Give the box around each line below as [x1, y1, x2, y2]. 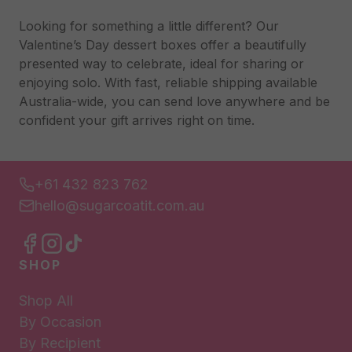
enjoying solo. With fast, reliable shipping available [19, 75, 317, 90]
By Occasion [19, 313, 101, 330]
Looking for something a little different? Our [19, 18, 279, 34]
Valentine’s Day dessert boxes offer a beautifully [19, 37, 306, 53]
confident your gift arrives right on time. [19, 112, 255, 128]
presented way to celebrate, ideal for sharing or [19, 56, 304, 71]
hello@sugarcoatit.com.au [35, 197, 204, 214]
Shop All [19, 292, 73, 309]
